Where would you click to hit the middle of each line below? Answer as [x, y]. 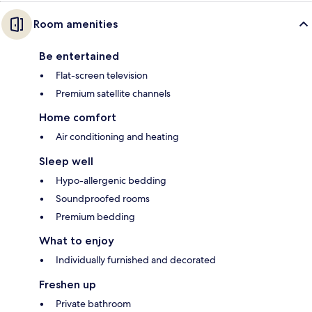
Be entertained [79, 56]
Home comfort [78, 118]
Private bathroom [93, 304]
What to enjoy [77, 241]
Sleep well [66, 162]
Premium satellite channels [113, 94]
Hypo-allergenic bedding [111, 181]
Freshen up [68, 285]
